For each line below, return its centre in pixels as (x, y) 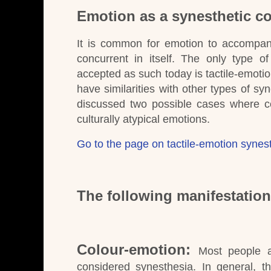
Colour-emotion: (134, 250)
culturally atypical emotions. (143, 119)
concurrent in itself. (126, 58)
